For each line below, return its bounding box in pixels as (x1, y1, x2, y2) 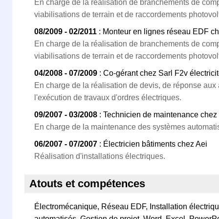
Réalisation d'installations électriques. (34, 152, 165, 160)
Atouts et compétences (29, 177, 145, 190)
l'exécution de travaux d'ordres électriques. (34, 93, 181, 102)
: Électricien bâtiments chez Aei (97, 140, 207, 148)
